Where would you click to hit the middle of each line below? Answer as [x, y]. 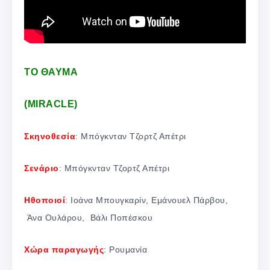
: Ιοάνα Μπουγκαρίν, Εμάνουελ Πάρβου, [146, 200]
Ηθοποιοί [45, 200]
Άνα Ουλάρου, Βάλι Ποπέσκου [88, 218]
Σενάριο [42, 168]
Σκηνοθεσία [50, 137]
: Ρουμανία [125, 250]
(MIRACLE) [51, 104]
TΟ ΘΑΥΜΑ [51, 72]
